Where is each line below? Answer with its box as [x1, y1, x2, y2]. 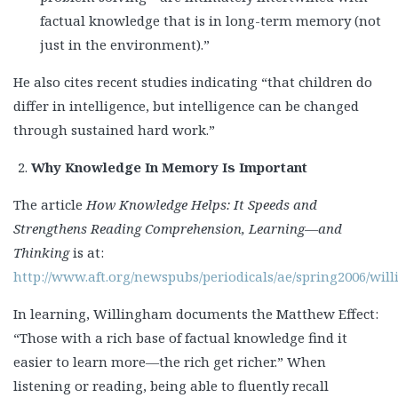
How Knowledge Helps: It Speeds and [86, 195, 317, 214]
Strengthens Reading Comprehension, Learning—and [13, 219, 342, 238]
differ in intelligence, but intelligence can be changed [13, 97, 359, 115]
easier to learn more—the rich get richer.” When [13, 353, 326, 371]
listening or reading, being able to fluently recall [13, 377, 329, 395]
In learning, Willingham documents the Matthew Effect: [13, 305, 378, 323]
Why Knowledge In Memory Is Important [31, 158, 307, 177]
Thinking [13, 243, 69, 262]
